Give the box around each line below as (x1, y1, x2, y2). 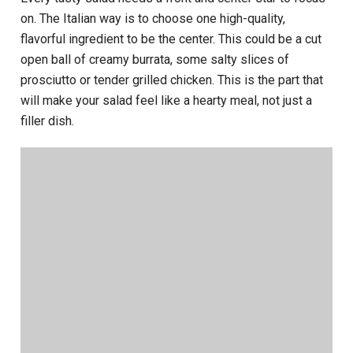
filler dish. (20, 113, 75, 129)
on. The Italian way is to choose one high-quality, (20, 11, 286, 27)
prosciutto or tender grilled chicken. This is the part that (20, 72, 324, 88)
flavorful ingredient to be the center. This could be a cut (20, 32, 322, 47)
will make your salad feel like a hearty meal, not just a (20, 93, 313, 109)
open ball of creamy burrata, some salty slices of (20, 52, 290, 68)
